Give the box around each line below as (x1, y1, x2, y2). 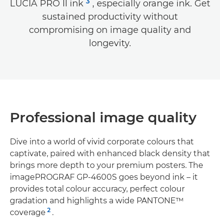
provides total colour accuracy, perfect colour (10, 184, 185, 194)
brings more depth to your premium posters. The (10, 161, 203, 170)
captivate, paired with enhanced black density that (10, 149, 210, 159)
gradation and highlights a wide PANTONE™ (10, 196, 184, 206)
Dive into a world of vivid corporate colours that (10, 137, 194, 147)
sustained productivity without (42, 11, 178, 23)
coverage (10, 208, 46, 218)
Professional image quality (10, 109, 196, 126)
